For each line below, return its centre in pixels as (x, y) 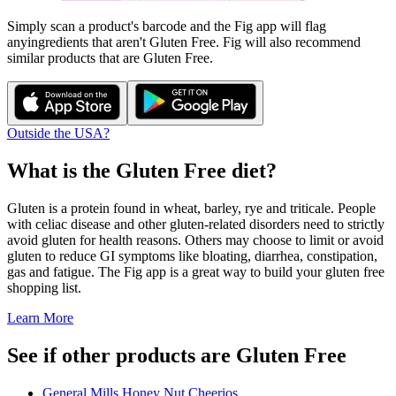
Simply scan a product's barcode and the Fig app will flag (167, 26)
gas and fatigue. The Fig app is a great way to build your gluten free (196, 271)
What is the (61, 170)
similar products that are (75, 58)
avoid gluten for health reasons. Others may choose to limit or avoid (195, 240)
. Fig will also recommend (288, 42)
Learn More (40, 317)
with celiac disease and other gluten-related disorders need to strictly (196, 224)
